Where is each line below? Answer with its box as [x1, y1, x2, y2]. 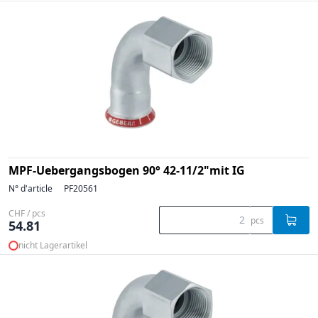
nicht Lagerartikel [18, 238, 87, 251]
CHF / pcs [9, 207, 45, 219]
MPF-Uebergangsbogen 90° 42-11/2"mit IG [9, 162, 245, 178]
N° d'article [9, 182, 53, 194]
